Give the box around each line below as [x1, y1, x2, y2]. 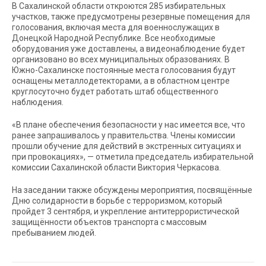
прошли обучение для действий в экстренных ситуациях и [12, 141, 241, 151]
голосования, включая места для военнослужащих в [12, 23, 220, 32]
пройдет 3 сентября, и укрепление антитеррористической [12, 207, 239, 216]
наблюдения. [12, 97, 64, 107]
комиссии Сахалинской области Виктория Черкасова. [12, 163, 221, 172]
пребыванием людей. [12, 228, 96, 237]
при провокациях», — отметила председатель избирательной [12, 152, 254, 161]
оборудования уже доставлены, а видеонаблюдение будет [12, 44, 245, 53]
